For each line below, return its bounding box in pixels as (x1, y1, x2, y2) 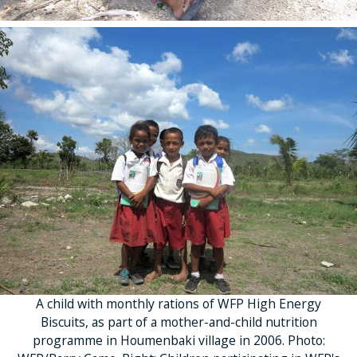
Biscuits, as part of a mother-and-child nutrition (40, 313, 317, 331)
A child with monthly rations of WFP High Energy (36, 295, 321, 313)
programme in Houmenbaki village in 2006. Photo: (32, 331, 325, 350)
